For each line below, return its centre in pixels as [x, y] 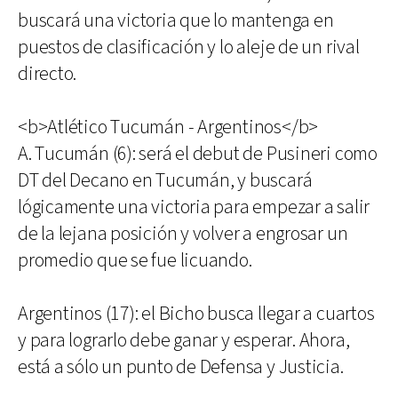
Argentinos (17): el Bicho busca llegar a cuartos [196, 314]
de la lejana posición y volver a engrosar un [183, 234]
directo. [48, 74]
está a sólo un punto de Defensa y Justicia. [181, 367]
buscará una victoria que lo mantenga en [176, 21]
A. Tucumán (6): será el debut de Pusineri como [198, 154]
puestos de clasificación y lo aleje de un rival [189, 48]
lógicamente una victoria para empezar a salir [194, 207]
